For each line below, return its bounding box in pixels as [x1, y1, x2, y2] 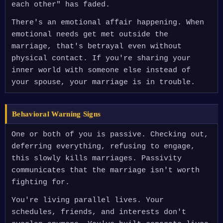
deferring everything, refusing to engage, [11, 142, 195, 151]
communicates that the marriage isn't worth [11, 166, 200, 175]
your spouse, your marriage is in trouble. [11, 78, 195, 87]
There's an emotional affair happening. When [11, 18, 204, 27]
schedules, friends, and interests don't [11, 208, 186, 217]
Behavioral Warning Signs [12, 110, 101, 118]
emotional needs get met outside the [11, 30, 168, 39]
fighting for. [11, 178, 70, 187]
